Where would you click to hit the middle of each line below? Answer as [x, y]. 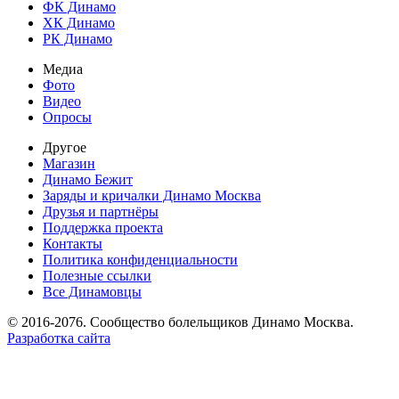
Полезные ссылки [97, 276]
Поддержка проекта [103, 228]
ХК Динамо [79, 23]
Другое [65, 148]
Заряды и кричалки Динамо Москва [152, 196]
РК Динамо [77, 39]
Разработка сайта [59, 338]
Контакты [73, 244]
